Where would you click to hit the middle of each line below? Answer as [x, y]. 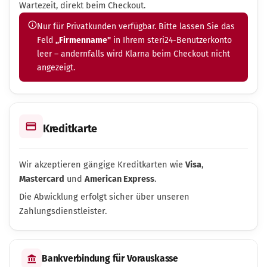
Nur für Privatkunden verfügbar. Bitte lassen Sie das [136, 27]
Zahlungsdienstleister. [63, 211]
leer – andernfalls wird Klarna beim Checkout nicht [133, 54]
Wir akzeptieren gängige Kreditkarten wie [102, 164]
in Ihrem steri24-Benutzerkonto [171, 40]
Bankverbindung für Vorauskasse [110, 259]
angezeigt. [56, 68]
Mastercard [42, 179]
